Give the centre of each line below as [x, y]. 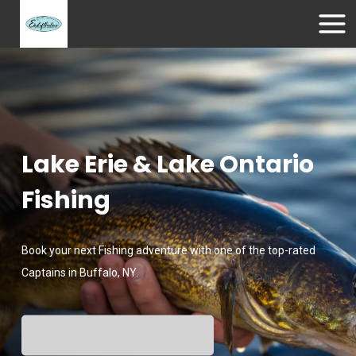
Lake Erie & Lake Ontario [167, 164]
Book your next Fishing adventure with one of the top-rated [168, 250]
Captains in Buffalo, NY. [79, 272]
